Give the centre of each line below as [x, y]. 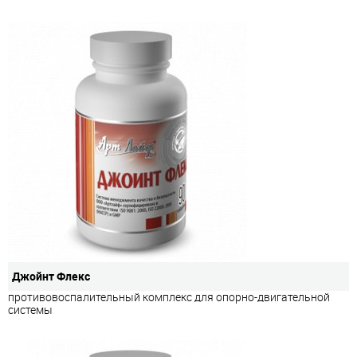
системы [30, 309]
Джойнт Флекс [51, 276]
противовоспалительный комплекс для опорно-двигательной [169, 296]
